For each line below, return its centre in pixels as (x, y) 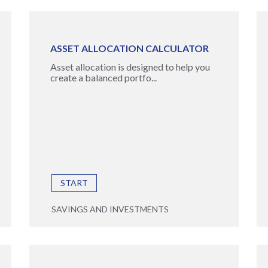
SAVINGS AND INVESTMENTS (110, 209)
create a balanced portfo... (103, 77)
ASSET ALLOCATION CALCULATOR (129, 48)
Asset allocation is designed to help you (130, 67)
